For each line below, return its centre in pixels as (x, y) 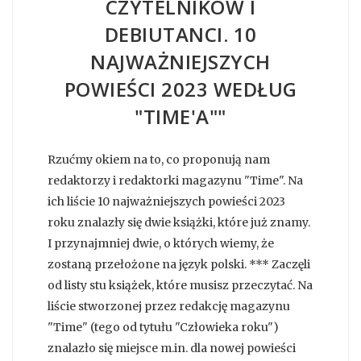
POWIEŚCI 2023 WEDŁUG (180, 89)
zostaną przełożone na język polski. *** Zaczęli (179, 264)
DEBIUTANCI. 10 (180, 34)
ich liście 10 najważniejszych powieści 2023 (166, 201)
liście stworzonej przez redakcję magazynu (169, 306)
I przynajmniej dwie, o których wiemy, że (161, 243)
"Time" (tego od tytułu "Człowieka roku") (163, 327)
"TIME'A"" (180, 116)
